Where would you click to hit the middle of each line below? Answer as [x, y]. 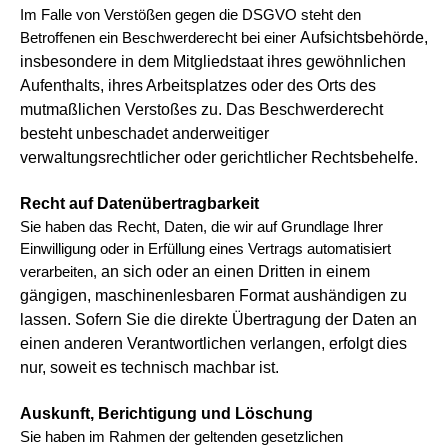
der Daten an [371, 319]
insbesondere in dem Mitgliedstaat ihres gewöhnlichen [213, 61]
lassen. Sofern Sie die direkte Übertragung [172, 319]
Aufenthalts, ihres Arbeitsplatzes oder [153, 85]
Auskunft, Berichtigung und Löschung [166, 413]
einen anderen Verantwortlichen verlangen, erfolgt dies [213, 343]
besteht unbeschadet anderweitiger [144, 133]
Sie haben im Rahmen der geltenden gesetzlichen [181, 437]
